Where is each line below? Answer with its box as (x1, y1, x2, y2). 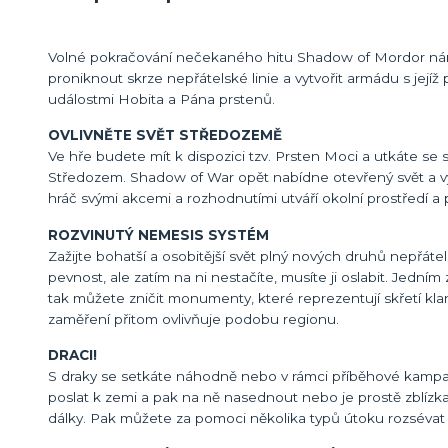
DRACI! (48, 347, 97, 364)
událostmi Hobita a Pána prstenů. (48, 90, 275, 107)
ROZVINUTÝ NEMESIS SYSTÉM (48, 226, 269, 243)
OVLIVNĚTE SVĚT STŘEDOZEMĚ (48, 127, 282, 144)
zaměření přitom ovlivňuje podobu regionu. (48, 310, 339, 327)
